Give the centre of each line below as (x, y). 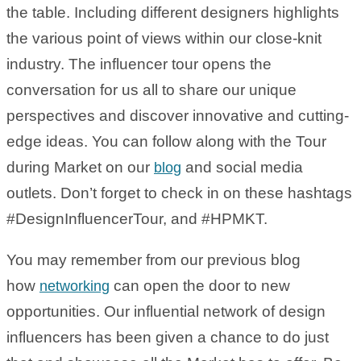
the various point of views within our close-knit (164, 38)
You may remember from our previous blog (154, 259)
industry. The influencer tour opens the (139, 64)
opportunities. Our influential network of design (166, 311)
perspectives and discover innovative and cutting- (178, 115)
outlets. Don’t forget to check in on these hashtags (179, 193)
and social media (242, 167)
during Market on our (80, 167)
